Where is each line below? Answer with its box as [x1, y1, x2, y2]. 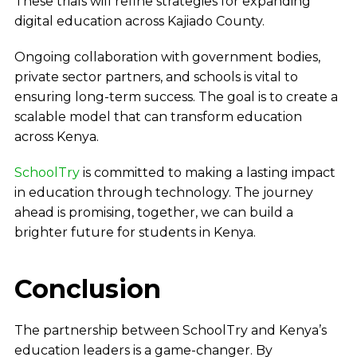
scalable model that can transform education [14, 109, 302, 125]
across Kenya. [14, 129, 99, 145]
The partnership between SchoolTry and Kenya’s [14, 323, 327, 339]
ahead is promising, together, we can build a [14, 205, 293, 221]
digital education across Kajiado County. [14, 14, 265, 29]
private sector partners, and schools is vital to [14, 69, 298, 85]
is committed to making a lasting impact [79, 165, 335, 181]
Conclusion [14, 273, 168, 305]
